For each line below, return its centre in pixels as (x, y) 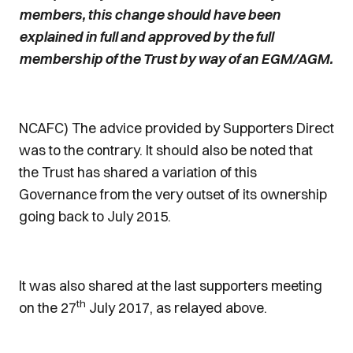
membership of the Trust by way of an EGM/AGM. (176, 59)
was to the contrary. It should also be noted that (166, 150)
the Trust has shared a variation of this (138, 172)
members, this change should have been (150, 15)
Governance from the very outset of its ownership (173, 194)
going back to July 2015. (95, 216)
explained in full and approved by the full (146, 37)
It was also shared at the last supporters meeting (171, 286)
